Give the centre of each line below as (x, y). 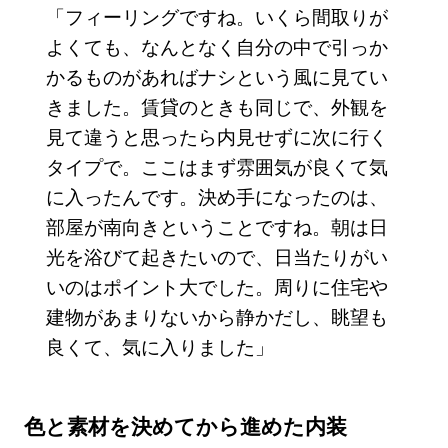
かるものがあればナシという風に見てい (216, 76)
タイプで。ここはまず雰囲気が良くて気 (216, 166)
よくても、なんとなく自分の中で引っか (216, 46)
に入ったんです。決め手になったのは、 (216, 196)
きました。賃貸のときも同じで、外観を (216, 106)
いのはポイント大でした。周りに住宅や (216, 286)
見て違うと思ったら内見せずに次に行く (216, 136)
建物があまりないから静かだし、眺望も (216, 316)
